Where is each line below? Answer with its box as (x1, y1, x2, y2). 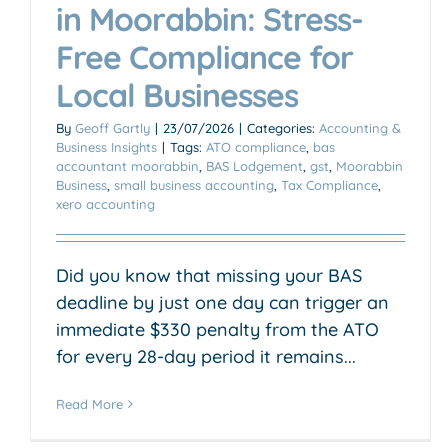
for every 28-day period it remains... (56, 344, 356, 368)
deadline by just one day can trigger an (56, 290, 389, 314)
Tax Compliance (281, 176, 378, 193)
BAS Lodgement (206, 157, 303, 174)
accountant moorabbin (56, 157, 199, 174)
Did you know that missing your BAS (56, 263, 362, 287)
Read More (56, 395, 123, 412)
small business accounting (114, 176, 274, 193)
